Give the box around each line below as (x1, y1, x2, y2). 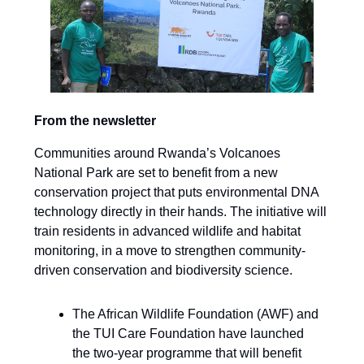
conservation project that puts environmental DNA (34, 185, 318, 200)
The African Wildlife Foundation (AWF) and (72, 307, 318, 322)
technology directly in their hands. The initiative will (34, 205, 327, 219)
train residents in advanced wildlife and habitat (34, 224, 301, 239)
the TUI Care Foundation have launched (72, 327, 304, 341)
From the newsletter (34, 114, 156, 128)
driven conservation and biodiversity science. (34, 263, 296, 278)
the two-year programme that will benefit (72, 346, 301, 361)
